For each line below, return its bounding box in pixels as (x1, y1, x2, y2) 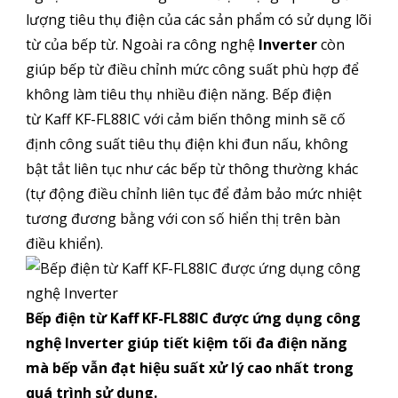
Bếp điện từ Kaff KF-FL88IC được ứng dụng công (25, 308, 361, 329)
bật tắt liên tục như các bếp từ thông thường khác (25, 159, 358, 179)
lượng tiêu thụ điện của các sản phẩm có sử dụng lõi (25, 10, 371, 30)
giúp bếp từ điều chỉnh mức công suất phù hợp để (25, 60, 359, 80)
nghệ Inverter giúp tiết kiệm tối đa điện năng (25, 333, 347, 354)
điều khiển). (25, 234, 103, 254)
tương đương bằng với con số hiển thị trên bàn (25, 209, 340, 229)
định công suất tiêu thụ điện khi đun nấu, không (25, 134, 348, 155)
